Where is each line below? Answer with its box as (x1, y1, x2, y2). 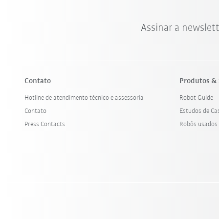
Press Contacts (24, 121, 66, 128)
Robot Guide (179, 94, 214, 102)
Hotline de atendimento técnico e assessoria (24, 94, 144, 102)
